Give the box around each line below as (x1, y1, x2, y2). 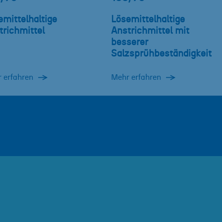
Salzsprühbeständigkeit (111, 49, 212, 59)
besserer (111, 38, 148, 48)
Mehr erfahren (111, 73, 161, 82)
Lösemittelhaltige (111, 15, 185, 25)
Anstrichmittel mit (111, 26, 189, 36)
